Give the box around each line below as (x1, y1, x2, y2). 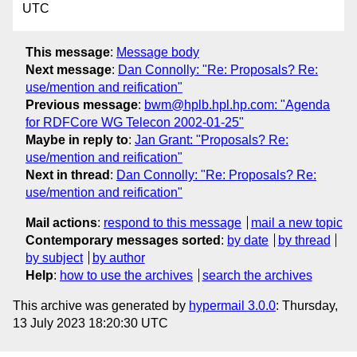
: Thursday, (276, 298, 338, 312)
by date (227, 233, 269, 247)
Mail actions (25, 215, 97, 229)
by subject (25, 250, 83, 265)
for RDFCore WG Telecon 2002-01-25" (25, 115, 244, 129)
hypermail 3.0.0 (189, 298, 276, 312)
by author (92, 250, 145, 265)
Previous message (25, 97, 138, 112)
